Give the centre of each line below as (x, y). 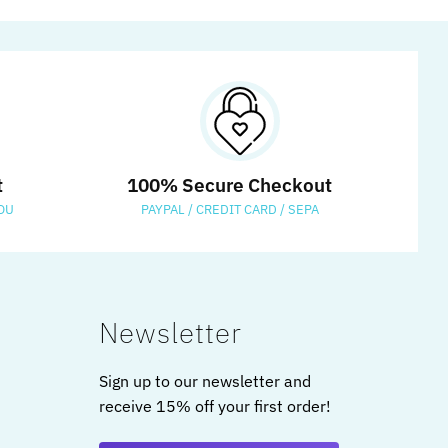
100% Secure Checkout (230, 184)
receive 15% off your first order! (214, 405)
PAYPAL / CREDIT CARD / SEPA (229, 209)
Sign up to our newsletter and (204, 380)
